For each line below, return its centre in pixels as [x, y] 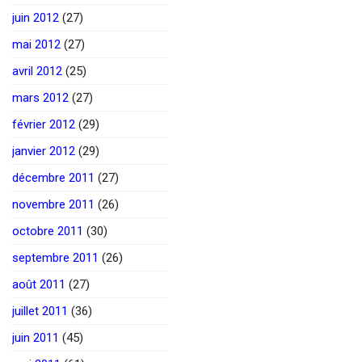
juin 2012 [36, 17]
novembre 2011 [53, 204]
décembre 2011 [53, 177]
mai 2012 [36, 44]
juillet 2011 [40, 311]
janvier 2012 [44, 151]
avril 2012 [37, 71]
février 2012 [44, 124]
